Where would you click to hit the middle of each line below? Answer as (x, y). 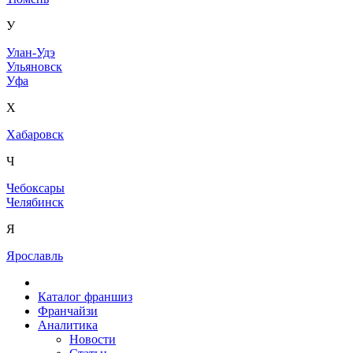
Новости (93, 340)
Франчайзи (68, 311)
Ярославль (35, 256)
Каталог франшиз (85, 297)
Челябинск (35, 203)
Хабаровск (35, 135)
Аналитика (68, 325)
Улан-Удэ (31, 53)
